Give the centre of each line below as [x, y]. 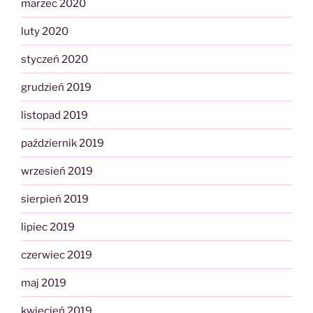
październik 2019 [63, 143]
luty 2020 [45, 31]
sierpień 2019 [55, 199]
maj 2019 [44, 283]
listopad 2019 [54, 115]
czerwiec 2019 [57, 255]
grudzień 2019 [56, 87]
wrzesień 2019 [57, 171]
